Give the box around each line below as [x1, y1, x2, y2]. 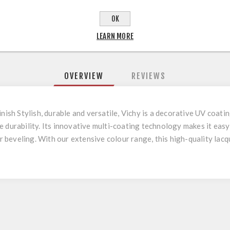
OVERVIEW [64, 71, 104, 81]
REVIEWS [131, 71, 166, 81]
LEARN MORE [97, 31, 133, 41]
